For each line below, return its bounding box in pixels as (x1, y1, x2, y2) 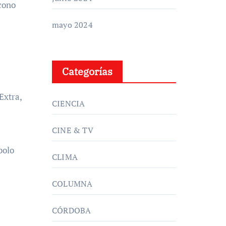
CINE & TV (52, 125, 93, 136)
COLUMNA (52, 178, 93, 189)
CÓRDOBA (52, 205, 91, 216)
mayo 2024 (52, 19, 93, 30)
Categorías (62, 65, 112, 78)
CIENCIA (52, 98, 85, 109)
